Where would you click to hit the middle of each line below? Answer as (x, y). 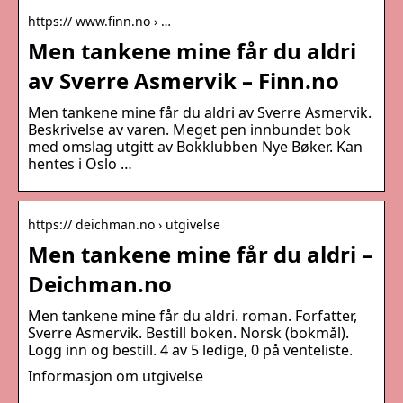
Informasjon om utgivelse (116, 376)
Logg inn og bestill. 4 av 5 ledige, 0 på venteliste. (190, 350)
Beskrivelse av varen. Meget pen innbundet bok (189, 130)
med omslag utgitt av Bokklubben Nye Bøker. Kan (195, 147)
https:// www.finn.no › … (99, 22)
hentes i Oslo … (80, 164)
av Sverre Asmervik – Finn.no (184, 81)
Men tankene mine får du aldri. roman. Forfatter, (193, 316)
